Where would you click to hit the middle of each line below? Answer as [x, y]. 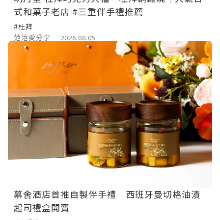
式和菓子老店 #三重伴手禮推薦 [79, 11]
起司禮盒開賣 [42, 207]
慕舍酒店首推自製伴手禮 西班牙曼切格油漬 [107, 194]
